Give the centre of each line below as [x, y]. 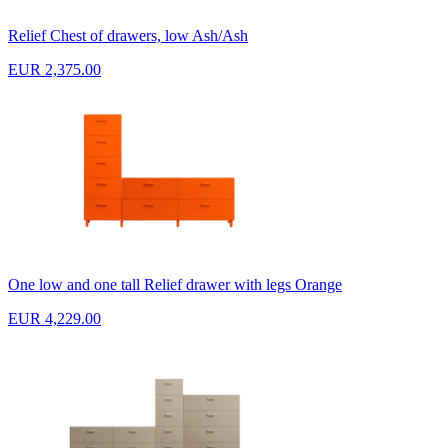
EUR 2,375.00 [54, 69]
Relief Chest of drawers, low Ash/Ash [128, 35]
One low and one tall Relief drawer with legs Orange [175, 284]
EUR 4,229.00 [54, 318]
